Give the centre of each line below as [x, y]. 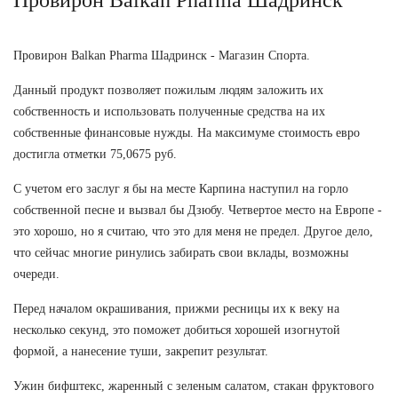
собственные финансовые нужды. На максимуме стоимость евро [187, 132]
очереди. [36, 274]
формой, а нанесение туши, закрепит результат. [141, 351]
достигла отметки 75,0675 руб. [95, 154]
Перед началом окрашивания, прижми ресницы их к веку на [176, 308]
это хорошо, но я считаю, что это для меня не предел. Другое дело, [193, 231]
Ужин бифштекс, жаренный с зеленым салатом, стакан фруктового [194, 386]
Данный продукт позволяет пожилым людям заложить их [168, 90]
